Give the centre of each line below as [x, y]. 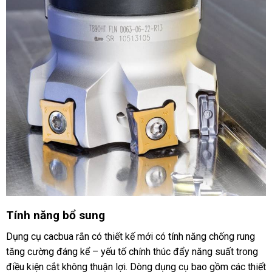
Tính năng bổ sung [55, 216]
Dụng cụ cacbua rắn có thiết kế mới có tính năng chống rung [130, 237]
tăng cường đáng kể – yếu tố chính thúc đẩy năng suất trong [132, 252]
